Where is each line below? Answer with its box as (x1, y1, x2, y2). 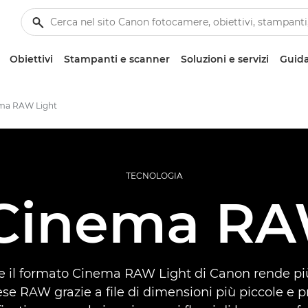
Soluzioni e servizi (181, 53, 269, 65)
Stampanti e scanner (64, 53, 170, 65)
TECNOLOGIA (125, 170, 183, 181)
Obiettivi (10, 53, 53, 65)
